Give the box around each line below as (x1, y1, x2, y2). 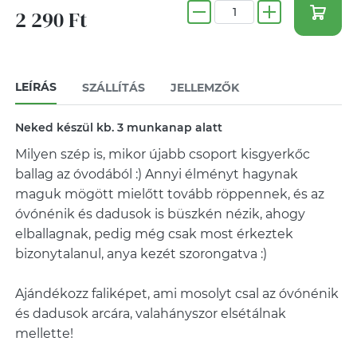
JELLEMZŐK (170, 80, 239, 95)
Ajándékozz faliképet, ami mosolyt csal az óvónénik (14, 286, 339, 301)
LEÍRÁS (14, 80, 57, 94)
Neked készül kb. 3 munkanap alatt (14, 120, 222, 135)
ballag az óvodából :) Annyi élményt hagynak (14, 167, 298, 182)
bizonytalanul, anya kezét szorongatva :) (14, 246, 267, 261)
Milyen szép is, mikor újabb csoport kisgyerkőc (14, 147, 310, 162)
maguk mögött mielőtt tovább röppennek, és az (14, 186, 324, 202)
